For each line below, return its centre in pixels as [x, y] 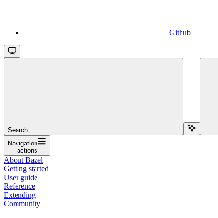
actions [27, 150]
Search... [21, 130]
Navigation [23, 143]
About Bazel [23, 160]
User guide [21, 177]
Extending [20, 195]
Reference [19, 186]
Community [22, 203]
